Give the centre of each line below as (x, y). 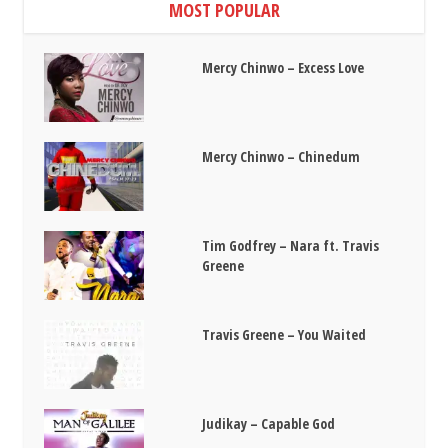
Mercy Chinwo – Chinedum (281, 157)
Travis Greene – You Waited (284, 334)
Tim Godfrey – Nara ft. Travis (291, 245)
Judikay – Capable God (269, 423)
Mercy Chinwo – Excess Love (283, 68)
